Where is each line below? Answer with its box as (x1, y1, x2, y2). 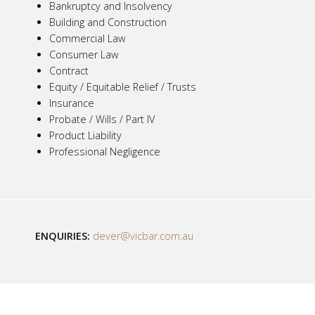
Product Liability (49, 129, 122, 143)
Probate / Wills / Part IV (49, 112, 155, 127)
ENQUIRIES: (35, 229, 90, 243)
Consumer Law (49, 48, 118, 62)
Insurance (49, 96, 94, 110)
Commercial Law (49, 32, 125, 46)
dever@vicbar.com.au (93, 229, 193, 243)
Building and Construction (49, 15, 167, 30)
